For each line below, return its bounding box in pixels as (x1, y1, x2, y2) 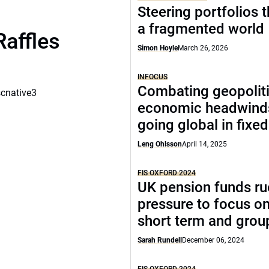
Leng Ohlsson (138, 140, 183, 148)
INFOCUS (138, 73, 168, 81)
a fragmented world (138, 20, 265, 37)
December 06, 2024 (182, 236, 245, 244)
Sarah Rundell (138, 236, 183, 244)
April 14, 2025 (182, 140, 228, 148)
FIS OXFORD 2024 (138, 169, 196, 177)
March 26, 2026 (178, 44, 229, 52)
